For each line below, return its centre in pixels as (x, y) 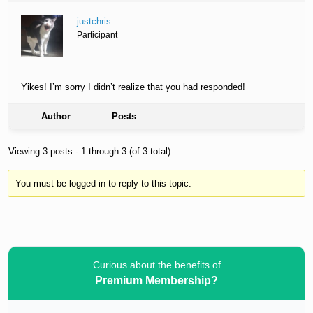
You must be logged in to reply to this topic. (103, 183)
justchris (94, 22)
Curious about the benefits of (156, 264)
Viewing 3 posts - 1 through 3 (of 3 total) (90, 152)
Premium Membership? (156, 280)
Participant (97, 35)
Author (56, 117)
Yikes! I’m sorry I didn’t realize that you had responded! (133, 87)
